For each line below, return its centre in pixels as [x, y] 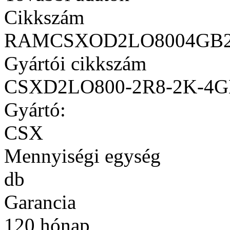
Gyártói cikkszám [75, 63]
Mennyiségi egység [82, 156]
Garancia [40, 202]
